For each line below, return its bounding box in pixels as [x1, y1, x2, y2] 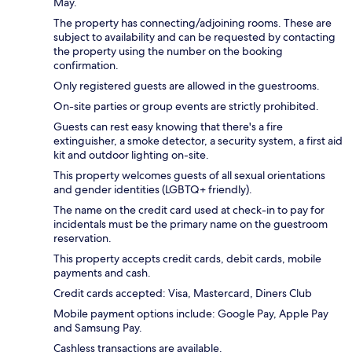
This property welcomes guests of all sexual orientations [53, 167, 325, 182]
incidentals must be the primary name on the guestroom [53, 216, 328, 231]
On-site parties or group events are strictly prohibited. [53, 98, 319, 113]
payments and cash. [53, 265, 151, 280]
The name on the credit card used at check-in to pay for [53, 202, 324, 217]
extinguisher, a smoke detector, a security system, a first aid [53, 133, 343, 148]
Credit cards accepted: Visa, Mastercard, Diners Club [53, 285, 312, 300]
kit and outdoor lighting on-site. [53, 147, 209, 162]
